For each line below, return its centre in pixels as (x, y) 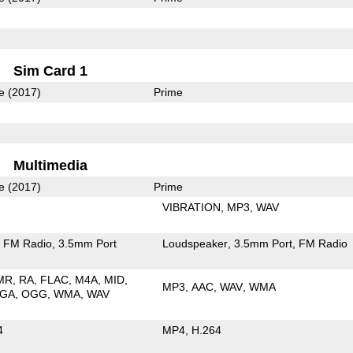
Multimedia (51, 165)
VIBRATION (192, 207)
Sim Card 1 (51, 71)
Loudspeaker (195, 243)
